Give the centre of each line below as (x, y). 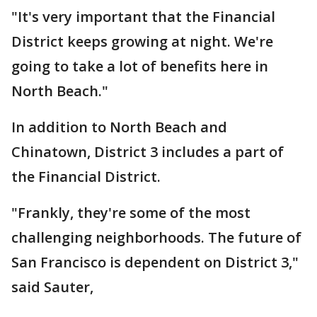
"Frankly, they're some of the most (131, 213)
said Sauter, (52, 287)
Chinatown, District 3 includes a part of (148, 152)
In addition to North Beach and (119, 127)
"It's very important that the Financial (143, 17)
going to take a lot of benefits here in (140, 66)
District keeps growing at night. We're (142, 41)
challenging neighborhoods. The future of (156, 237)
